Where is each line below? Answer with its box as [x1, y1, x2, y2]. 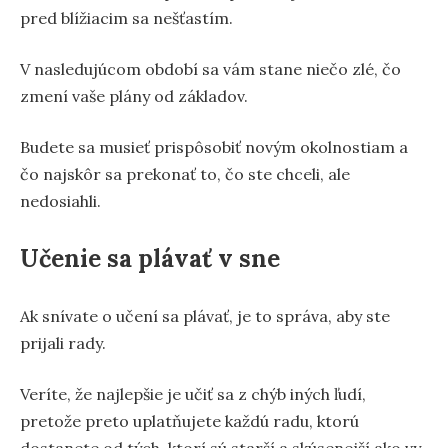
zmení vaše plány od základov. [20, 85, 248, 106]
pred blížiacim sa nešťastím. [20, 7, 233, 28]
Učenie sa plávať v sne [20, 242, 280, 274]
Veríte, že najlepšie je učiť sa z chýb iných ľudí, [20, 383, 366, 404]
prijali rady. [20, 332, 106, 353]
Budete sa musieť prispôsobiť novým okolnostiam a [20, 136, 408, 157]
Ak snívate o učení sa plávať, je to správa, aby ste [20, 305, 390, 326]
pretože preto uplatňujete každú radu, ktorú [20, 410, 359, 431]
